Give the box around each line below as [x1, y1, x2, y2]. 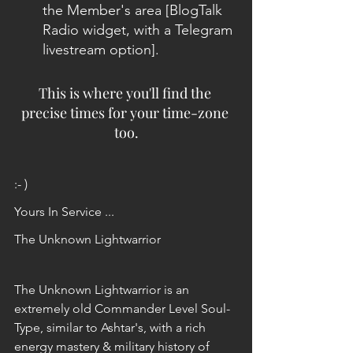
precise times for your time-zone [20, 102, 232, 122]
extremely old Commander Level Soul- [14, 300, 230, 316]
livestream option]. [43, 40, 163, 58]
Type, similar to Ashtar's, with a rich [14, 319, 209, 335]
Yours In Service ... [14, 203, 114, 219]
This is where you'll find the [38, 83, 214, 102]
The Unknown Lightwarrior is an [14, 281, 192, 297]
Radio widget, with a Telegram [43, 20, 236, 39]
